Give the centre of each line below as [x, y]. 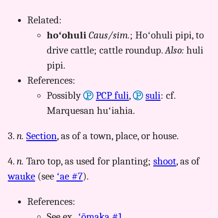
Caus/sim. [109, 35]
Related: [45, 20]
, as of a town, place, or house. [118, 136]
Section [42, 136]
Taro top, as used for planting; [89, 161]
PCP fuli [112, 96]
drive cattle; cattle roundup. [106, 50]
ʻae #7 [70, 176]
